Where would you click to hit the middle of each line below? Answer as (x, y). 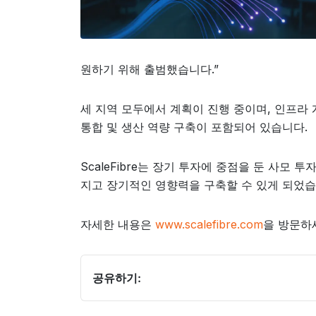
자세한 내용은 (118, 224)
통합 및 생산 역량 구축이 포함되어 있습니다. (194, 127)
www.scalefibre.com (209, 224)
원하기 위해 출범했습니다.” (150, 69)
